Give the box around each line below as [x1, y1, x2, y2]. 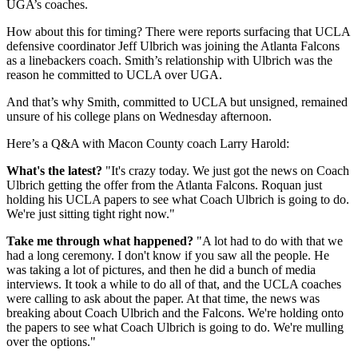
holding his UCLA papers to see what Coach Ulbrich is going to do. [6, 193, 349, 207]
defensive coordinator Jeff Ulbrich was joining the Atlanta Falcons [6, 39, 340, 54]
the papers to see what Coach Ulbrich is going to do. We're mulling [6, 320, 344, 335]
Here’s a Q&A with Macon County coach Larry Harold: [6, 137, 289, 151]
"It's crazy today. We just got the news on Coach [102, 164, 349, 178]
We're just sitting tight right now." [6, 207, 175, 221]
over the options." [6, 335, 96, 349]
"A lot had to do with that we [193, 234, 343, 249]
